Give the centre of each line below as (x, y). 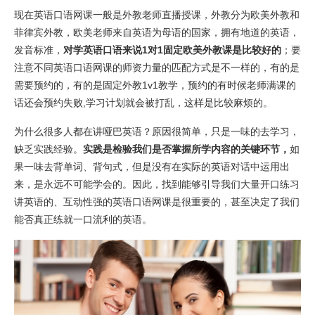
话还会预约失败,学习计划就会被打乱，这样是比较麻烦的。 (143, 103)
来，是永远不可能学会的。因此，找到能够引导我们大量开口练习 (157, 184)
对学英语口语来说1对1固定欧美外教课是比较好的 (172, 50)
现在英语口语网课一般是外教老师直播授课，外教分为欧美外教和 (157, 15)
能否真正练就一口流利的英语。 (83, 219)
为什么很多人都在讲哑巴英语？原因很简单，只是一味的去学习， (157, 131)
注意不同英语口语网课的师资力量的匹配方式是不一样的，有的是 (157, 67)
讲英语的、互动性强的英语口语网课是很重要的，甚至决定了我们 (157, 202)
